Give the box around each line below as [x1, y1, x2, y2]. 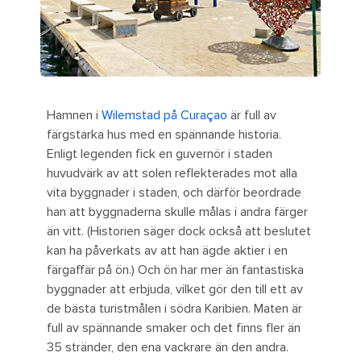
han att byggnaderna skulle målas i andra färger [47, 204, 308, 221]
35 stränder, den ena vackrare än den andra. [47, 339, 288, 356]
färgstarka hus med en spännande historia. [47, 127, 281, 143]
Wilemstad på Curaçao [102, 107, 227, 124]
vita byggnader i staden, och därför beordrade [47, 185, 301, 201]
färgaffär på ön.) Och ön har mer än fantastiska [47, 262, 304, 279]
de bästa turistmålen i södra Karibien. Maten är [47, 301, 302, 317]
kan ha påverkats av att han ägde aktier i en [47, 243, 288, 259]
